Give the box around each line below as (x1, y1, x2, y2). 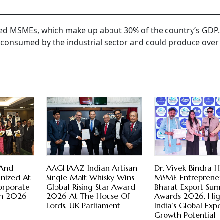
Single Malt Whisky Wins (46, 172, 134, 183)
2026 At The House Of (46, 191, 130, 201)
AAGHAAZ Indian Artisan (46, 163, 137, 173)
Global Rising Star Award (46, 182, 135, 192)
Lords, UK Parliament (46, 200, 120, 211)
